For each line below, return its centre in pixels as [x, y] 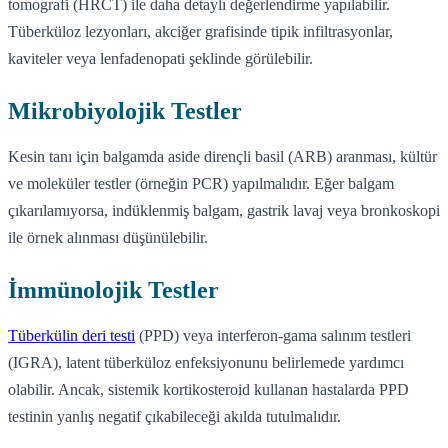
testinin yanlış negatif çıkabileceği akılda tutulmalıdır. [174, 416]
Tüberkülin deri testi [71, 335]
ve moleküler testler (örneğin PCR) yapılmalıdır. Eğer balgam [201, 183]
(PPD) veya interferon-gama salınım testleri [273, 335]
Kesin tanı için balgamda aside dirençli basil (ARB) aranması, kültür [222, 156]
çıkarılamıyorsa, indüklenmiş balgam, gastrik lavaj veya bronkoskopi [224, 210]
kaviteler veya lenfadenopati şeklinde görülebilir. [160, 58]
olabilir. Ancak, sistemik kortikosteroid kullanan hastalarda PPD [208, 389]
